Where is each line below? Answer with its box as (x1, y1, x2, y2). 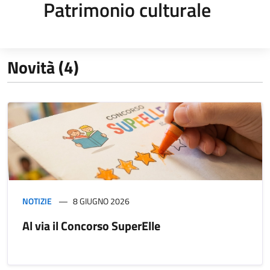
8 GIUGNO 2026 (73, 194, 130, 207)
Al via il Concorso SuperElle (22, 216, 160, 235)
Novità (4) (7, 54, 79, 80)
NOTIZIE (22, 194, 52, 207)
